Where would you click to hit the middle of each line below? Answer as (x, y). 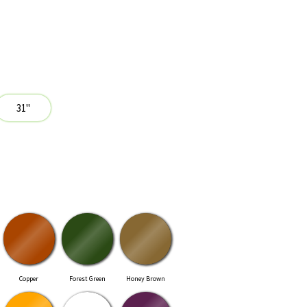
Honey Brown (145, 279)
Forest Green (87, 279)
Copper (29, 279)
